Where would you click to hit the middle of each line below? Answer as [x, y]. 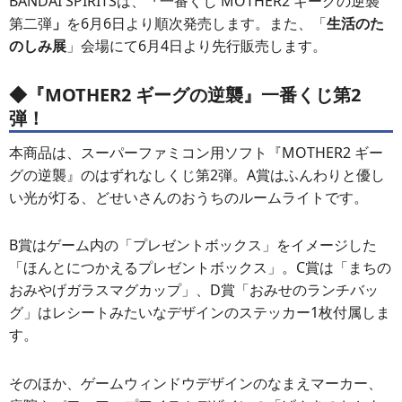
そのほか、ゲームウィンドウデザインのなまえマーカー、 [196, 384]
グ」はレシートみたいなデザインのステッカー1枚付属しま [200, 313]
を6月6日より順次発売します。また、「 [197, 23]
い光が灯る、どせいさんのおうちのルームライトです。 [188, 197]
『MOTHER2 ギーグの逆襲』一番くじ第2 [194, 94]
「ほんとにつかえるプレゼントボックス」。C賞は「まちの [200, 268]
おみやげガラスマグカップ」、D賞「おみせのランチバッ [194, 290]
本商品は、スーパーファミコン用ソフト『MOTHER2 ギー [196, 152]
